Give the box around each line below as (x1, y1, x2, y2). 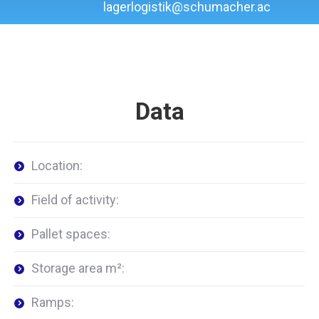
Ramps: (31, 295, 74, 310)
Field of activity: (31, 192, 119, 208)
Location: (31, 158, 83, 174)
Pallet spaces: (31, 226, 110, 242)
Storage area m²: (31, 261, 125, 276)
